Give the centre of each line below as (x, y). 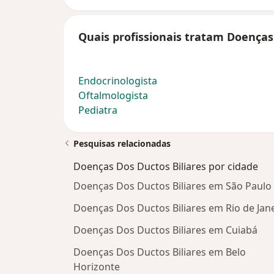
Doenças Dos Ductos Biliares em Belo (160, 252)
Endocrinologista (118, 81)
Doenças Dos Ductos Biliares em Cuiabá (165, 230)
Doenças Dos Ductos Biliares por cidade (166, 167)
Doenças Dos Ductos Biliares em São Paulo (172, 186)
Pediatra (98, 110)
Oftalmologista (113, 96)
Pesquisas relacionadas (122, 144)
